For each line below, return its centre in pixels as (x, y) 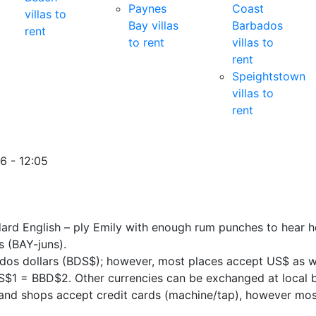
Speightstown (268, 76)
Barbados (257, 25)
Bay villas (153, 25)
